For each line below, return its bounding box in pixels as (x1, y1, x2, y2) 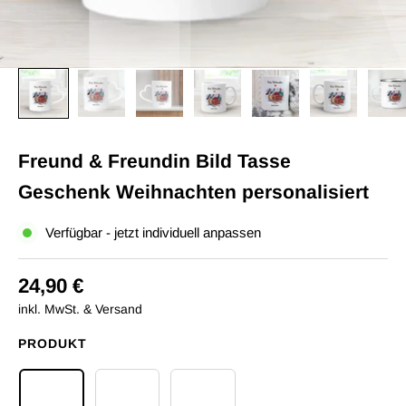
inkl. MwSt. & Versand (18, 302, 142, 316)
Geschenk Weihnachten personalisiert (18, 181, 369, 202)
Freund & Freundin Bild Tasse (18, 150, 291, 171)
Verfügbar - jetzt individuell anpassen (45, 225, 261, 240)
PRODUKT (18, 336, 87, 351)
